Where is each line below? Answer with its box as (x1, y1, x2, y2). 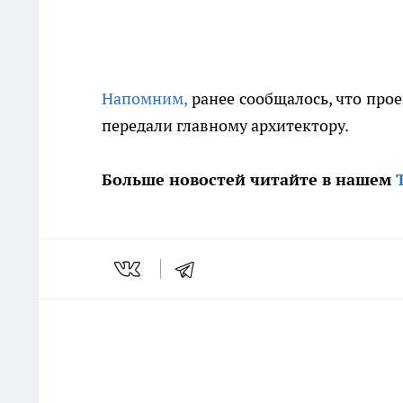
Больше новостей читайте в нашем (102, 169, 396, 191)
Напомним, (102, 88, 187, 110)
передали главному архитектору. (102, 115, 349, 137)
